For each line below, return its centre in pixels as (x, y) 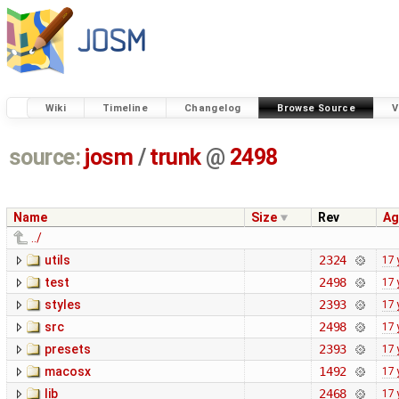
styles (63, 305)
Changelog (212, 108)
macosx (68, 372)
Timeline (125, 108)
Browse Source (317, 108)
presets (68, 350)
